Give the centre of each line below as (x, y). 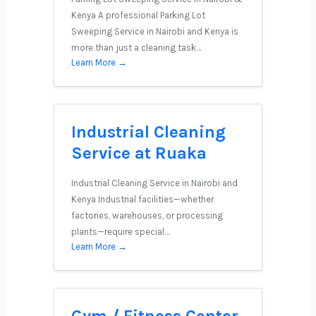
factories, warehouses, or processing (147, 215)
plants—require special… (120, 232)
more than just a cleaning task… (136, 48)
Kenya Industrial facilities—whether (142, 199)
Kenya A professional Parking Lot (138, 15)
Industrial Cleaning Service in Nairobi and (154, 183)
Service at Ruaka (139, 153)
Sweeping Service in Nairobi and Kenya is (155, 31)
